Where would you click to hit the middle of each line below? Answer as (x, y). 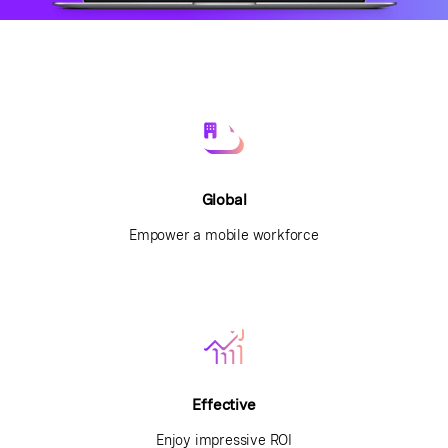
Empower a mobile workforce (224, 235)
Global (224, 200)
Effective (224, 405)
